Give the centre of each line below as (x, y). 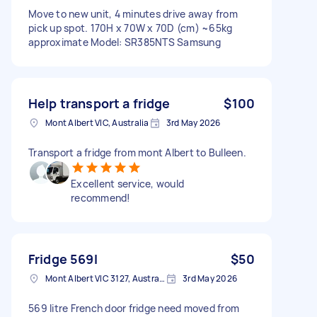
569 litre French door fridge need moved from (134, 308)
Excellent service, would (127, 183)
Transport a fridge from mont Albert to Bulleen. (137, 152)
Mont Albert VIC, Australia (97, 122)
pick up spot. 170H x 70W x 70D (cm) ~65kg (131, 28)
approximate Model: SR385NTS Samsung (125, 42)
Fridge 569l (63, 259)
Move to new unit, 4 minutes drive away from (133, 13)
